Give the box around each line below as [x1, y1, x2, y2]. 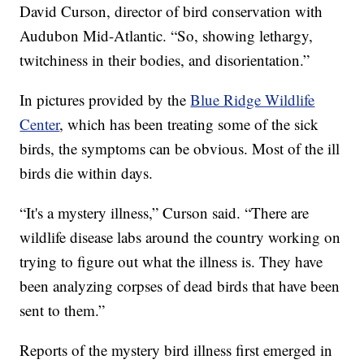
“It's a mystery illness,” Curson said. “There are [19, 201, 310, 223]
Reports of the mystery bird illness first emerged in [19, 339, 333, 360]
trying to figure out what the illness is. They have [19, 250, 323, 271]
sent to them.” [19, 299, 106, 320]
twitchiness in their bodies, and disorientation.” [19, 49, 310, 70]
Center [19, 113, 60, 134]
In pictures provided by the [19, 89, 191, 110]
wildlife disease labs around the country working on [19, 226, 341, 247]
